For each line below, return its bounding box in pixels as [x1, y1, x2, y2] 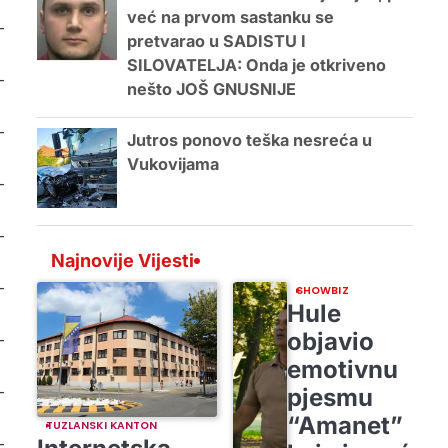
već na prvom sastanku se [126, 7, 334, 27]
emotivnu [286, 354, 398, 384]
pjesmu [286, 382, 373, 412]
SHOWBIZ [295, 282, 349, 298]
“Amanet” [286, 410, 403, 440]
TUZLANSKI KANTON [45, 417, 158, 433]
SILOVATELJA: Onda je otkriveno [126, 55, 386, 75]
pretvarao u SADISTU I [126, 31, 306, 51]
